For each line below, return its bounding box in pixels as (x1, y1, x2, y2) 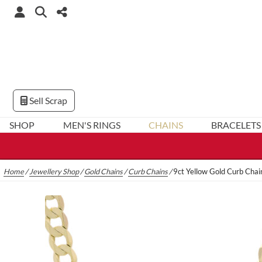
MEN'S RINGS (63, 119, 120, 130)
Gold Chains (84, 167, 123, 177)
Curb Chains (128, 167, 168, 177)
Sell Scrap (27, 95, 67, 106)
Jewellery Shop (29, 167, 80, 177)
